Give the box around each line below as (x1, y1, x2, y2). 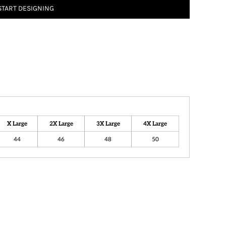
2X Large (49, 120, 73, 127)
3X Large (96, 120, 120, 127)
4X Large (143, 120, 167, 127)
